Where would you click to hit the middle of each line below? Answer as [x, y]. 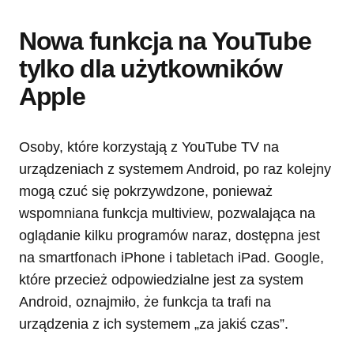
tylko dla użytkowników [151, 69]
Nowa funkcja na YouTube [165, 41]
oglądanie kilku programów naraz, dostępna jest [169, 236]
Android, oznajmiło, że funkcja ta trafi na [145, 302]
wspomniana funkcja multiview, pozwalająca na [167, 214]
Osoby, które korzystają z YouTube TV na [149, 147]
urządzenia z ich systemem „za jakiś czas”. [154, 324]
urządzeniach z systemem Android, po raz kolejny [175, 169]
